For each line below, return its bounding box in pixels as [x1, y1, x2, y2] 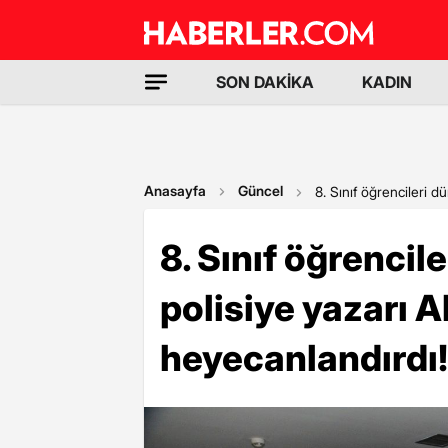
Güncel [238, 182, 283, 199]
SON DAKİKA [216, 72, 314, 92]
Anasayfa [144, 182, 206, 199]
